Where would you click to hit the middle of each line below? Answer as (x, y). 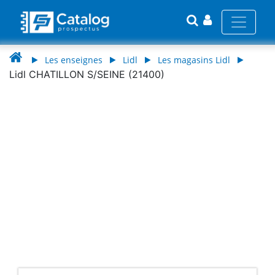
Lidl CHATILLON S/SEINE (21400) (87, 74)
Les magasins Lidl (194, 60)
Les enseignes (74, 60)
